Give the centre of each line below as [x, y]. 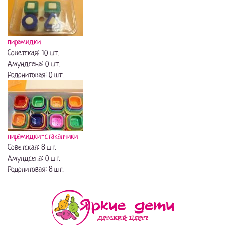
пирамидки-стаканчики [43, 136]
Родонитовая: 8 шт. [36, 169]
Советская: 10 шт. [33, 53]
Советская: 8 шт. [32, 147]
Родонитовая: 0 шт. [36, 75]
